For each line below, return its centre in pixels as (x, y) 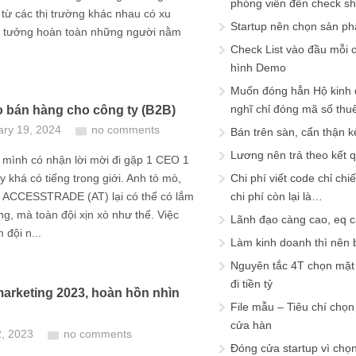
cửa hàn (251, 325)
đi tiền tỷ (252, 284)
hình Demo (258, 68)
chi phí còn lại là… (277, 196)
